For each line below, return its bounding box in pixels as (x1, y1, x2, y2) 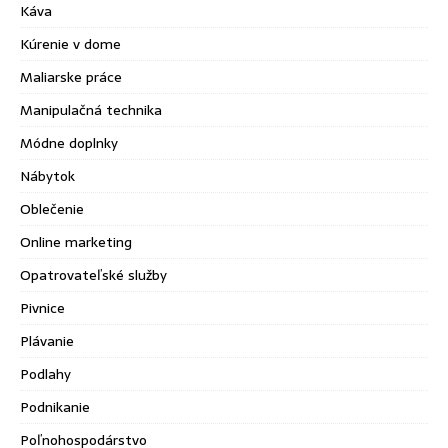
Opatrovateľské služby (20, 264, 167, 286)
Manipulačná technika (20, 99, 162, 121)
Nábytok (20, 165, 75, 187)
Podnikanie (20, 396, 90, 418)
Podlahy (20, 363, 71, 385)
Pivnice (20, 297, 65, 319)
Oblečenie (20, 198, 84, 220)
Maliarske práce (20, 66, 122, 88)
